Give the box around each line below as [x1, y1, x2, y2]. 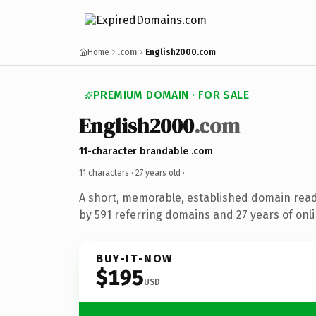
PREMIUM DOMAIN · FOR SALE [93, 88, 249, 102]
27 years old [135, 167, 181, 178]
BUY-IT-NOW [96, 251, 174, 265]
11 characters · [79, 167, 135, 178]
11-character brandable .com [79, 145, 213, 157]
